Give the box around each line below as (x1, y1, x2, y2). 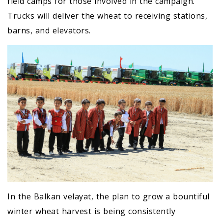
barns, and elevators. (7, 25, 91, 36)
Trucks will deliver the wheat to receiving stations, (7, 10, 207, 21)
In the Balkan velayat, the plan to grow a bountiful (7, 191, 210, 202)
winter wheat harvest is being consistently (7, 206, 175, 217)
